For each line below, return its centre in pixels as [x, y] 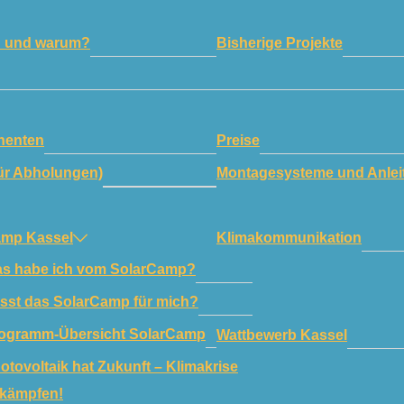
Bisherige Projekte [280, 42]
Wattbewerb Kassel [282, 335]
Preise [238, 140]
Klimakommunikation [289, 237]
